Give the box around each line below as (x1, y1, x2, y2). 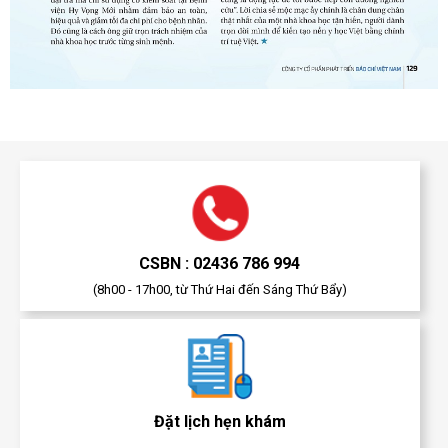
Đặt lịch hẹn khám (153, 412, 286, 432)
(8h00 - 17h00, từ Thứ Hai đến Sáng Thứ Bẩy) (92, 282, 347, 298)
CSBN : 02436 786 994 (139, 254, 301, 274)
